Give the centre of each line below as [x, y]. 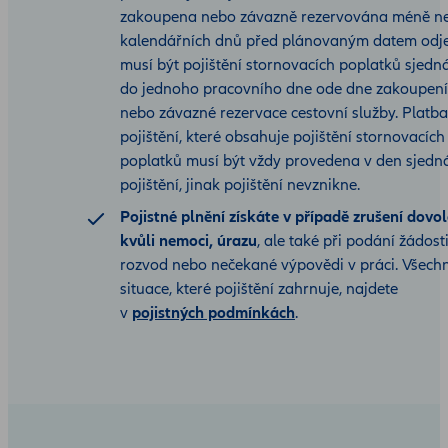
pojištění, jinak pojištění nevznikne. [240, 185]
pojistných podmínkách [213, 313]
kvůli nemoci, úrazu [188, 241]
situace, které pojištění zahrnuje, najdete [259, 289]
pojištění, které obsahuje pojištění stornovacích [282, 137]
